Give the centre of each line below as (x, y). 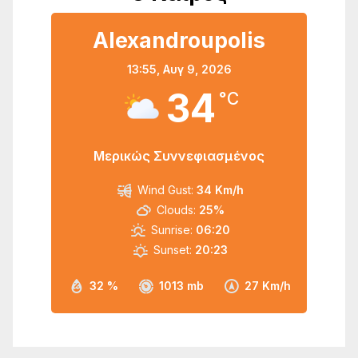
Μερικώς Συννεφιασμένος (179, 156)
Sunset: (172, 250)
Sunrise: (171, 230)
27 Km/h (268, 286)
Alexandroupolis (179, 40)
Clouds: (176, 210)
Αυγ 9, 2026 (197, 69)
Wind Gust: (165, 190)
